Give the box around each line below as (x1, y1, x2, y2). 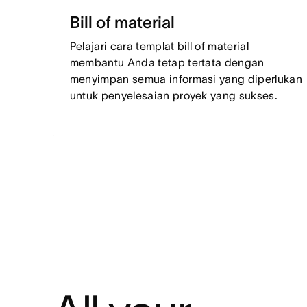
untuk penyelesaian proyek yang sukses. (69, 88, 278, 101)
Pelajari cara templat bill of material (69, 39, 249, 52)
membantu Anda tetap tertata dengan (69, 56, 265, 69)
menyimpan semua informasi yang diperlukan (69, 72, 302, 85)
